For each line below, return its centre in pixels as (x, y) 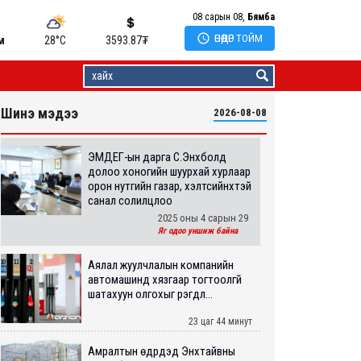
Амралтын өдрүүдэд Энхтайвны (162, 351)
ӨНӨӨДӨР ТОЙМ (239, 38)
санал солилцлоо (130, 201)
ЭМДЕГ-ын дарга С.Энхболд (157, 157)
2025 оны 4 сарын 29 (203, 218)
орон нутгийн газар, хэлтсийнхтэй (170, 186)
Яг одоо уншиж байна (198, 231)
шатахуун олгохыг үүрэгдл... (150, 294)
